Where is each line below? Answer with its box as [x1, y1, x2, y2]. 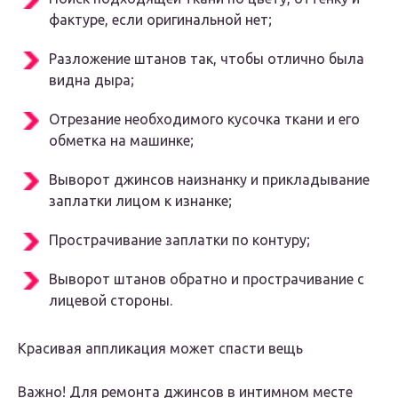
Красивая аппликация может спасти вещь [18, 340, 303, 357]
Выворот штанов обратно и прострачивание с [49, 271, 364, 288]
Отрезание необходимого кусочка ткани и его [49, 111, 360, 128]
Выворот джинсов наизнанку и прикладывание [49, 171, 370, 188]
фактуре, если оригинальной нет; [49, 12, 272, 28]
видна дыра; [49, 72, 134, 89]
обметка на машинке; [49, 132, 194, 149]
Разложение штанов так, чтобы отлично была [49, 51, 364, 68]
